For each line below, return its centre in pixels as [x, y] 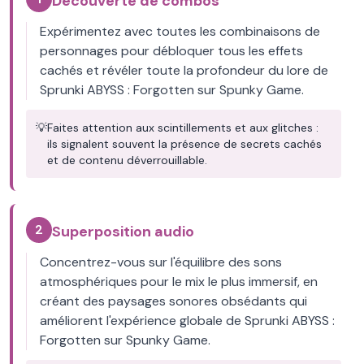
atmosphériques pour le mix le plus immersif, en [179, 282]
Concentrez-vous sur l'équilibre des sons [161, 262]
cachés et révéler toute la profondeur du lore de [184, 70]
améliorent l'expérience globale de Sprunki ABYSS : [187, 321]
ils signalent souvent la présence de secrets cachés [184, 144]
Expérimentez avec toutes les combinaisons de [180, 31]
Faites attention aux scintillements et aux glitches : [183, 128]
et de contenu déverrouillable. [127, 160]
